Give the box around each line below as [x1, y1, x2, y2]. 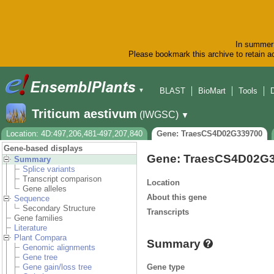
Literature [14, 223, 47, 233]
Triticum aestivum [32, 107, 137, 121]
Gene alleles [23, 184, 67, 194]
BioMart [198, 86, 226, 96]
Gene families [14, 213, 63, 223]
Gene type [147, 262, 185, 272]
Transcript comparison [23, 174, 102, 184]
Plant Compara [14, 233, 67, 243]
